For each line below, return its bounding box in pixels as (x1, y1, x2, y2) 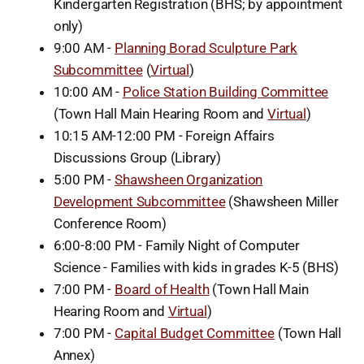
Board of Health (115, 280, 210, 297)
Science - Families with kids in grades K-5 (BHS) (53, 258, 339, 275)
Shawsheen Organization (115, 171, 263, 188)
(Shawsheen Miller (225, 193, 339, 210)
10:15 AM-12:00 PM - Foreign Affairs (53, 127, 275, 144)
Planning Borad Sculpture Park (115, 39, 298, 56)
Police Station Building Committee (122, 83, 329, 100)
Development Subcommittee (53, 193, 226, 210)
